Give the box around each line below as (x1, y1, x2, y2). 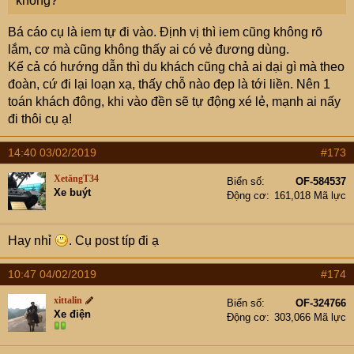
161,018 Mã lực (274, 190, 346, 201)
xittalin (54, 295, 82, 306)
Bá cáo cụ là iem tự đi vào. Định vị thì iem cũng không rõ (8, 25, 322, 39)
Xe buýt (54, 186, 91, 198)
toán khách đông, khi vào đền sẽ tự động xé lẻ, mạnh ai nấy (8, 95, 341, 108)
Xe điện (54, 308, 91, 320)
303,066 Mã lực (274, 311, 346, 323)
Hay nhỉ (8, 234, 55, 247)
